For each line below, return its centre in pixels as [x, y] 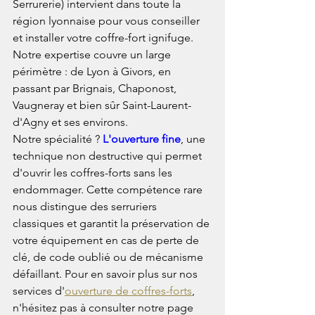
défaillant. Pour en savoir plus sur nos [107, 274]
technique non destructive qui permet [109, 155]
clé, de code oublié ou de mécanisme [109, 257]
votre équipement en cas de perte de [107, 240]
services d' [39, 290]
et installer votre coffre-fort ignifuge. [104, 37]
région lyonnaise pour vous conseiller [108, 20]
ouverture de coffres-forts [128, 290]
